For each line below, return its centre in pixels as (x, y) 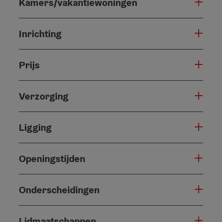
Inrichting (40, 33)
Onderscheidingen (59, 190)
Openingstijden (52, 158)
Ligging (35, 127)
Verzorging (44, 96)
